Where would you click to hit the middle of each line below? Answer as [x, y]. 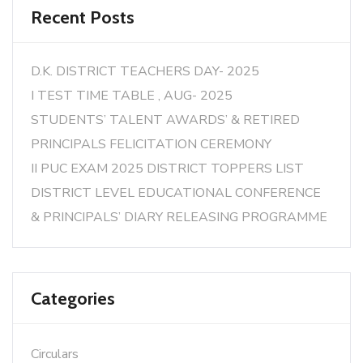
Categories [73, 299]
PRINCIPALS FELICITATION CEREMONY [151, 144]
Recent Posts [83, 17]
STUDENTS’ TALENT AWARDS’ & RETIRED [165, 120]
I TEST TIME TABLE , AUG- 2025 [132, 96]
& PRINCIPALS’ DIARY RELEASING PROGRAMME [179, 217]
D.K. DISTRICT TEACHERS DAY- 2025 [145, 71]
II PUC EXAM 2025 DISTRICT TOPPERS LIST [167, 169]
